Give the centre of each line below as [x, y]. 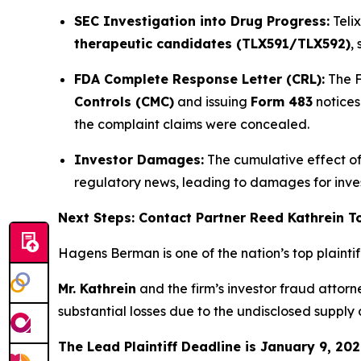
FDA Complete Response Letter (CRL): [199, 79]
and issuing [212, 102]
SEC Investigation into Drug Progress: [202, 21]
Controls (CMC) [124, 102]
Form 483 [282, 102]
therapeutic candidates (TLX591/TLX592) [212, 44]
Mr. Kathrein [97, 289]
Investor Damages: [139, 160]
